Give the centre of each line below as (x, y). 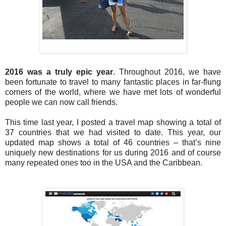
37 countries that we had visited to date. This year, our (113, 132)
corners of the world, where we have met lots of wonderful (113, 92)
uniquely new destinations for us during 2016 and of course (113, 152)
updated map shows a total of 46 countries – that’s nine (113, 142)
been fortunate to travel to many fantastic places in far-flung (113, 82)
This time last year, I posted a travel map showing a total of (113, 122)
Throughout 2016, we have (170, 72)
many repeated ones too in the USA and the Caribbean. (104, 162)
